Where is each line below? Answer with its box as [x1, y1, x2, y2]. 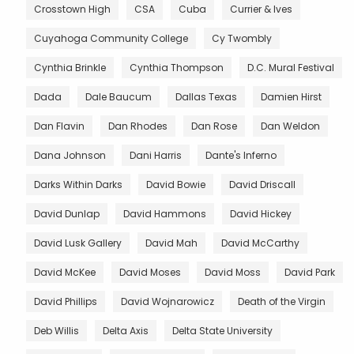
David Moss [205, 265, 261, 279]
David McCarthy [221, 235, 299, 250]
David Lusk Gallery [34, 235, 122, 250]
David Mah [145, 235, 198, 250]
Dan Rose [191, 119, 237, 133]
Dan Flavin [34, 119, 85, 133]
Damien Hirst [261, 89, 322, 104]
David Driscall [229, 177, 296, 191]
